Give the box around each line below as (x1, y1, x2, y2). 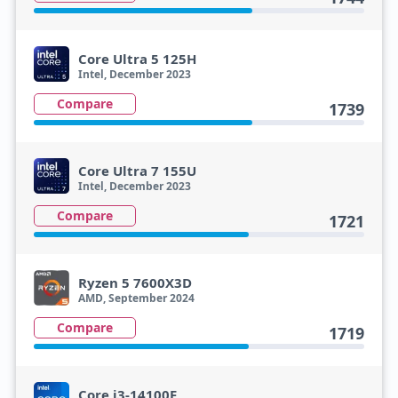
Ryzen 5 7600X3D (77, 274, 192, 291)
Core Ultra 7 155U (77, 162, 196, 179)
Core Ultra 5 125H (77, 50, 196, 68)
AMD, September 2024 (77, 291, 195, 306)
